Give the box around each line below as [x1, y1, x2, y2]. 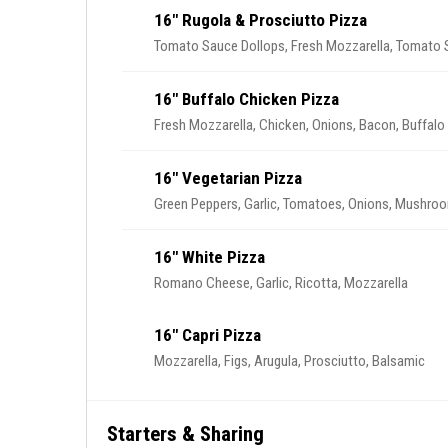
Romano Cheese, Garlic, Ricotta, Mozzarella [154, 274, 408, 292]
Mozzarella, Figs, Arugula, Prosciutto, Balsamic [154, 352, 425, 370]
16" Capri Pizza [154, 325, 261, 345]
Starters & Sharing [107, 422, 264, 446]
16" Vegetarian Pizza [154, 168, 302, 188]
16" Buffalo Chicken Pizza [154, 89, 339, 109]
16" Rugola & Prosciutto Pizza [154, 10, 367, 30]
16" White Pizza [154, 247, 265, 267]
